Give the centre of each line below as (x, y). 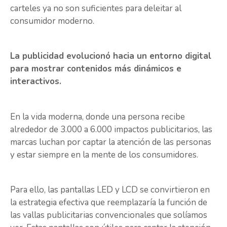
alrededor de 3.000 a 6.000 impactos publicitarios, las (111, 129)
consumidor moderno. (53, 21)
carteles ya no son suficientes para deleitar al (96, 8)
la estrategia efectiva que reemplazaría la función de (109, 203)
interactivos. (37, 82)
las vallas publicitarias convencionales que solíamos (109, 215)
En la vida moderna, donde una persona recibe (98, 117)
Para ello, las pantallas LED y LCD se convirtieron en (110, 190)
